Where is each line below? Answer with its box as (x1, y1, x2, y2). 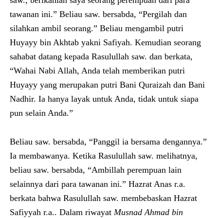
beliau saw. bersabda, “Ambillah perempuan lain (10, 164, 182, 175)
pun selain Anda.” (10, 108, 73, 118)
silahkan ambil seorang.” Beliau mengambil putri (10, 23, 183, 33)
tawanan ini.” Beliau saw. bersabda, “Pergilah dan (10, 9, 187, 19)
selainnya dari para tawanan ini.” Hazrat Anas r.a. (10, 179, 185, 189)
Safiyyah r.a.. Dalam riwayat (10, 207, 114, 217)
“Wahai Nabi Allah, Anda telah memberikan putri (10, 65, 185, 75)
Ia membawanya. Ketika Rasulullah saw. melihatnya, (10, 150, 198, 161)
